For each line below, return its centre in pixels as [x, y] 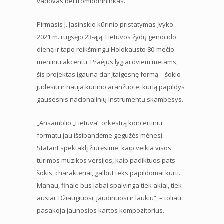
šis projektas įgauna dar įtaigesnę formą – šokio [109, 74]
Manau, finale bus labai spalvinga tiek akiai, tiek [109, 185]
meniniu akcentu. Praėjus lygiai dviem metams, [107, 62]
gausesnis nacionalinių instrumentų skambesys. [110, 99]
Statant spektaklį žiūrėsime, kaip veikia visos [104, 148]
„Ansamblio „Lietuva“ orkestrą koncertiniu [100, 123]
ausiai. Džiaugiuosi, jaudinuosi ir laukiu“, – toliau [109, 198]
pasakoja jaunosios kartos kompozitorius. [101, 210]
